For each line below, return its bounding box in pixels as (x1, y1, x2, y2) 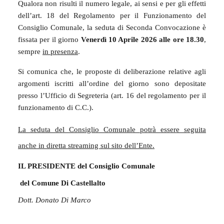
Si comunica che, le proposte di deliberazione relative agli (18, 67, 206, 75)
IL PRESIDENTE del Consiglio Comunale (18, 161, 155, 170)
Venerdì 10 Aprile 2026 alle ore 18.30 (80, 35, 204, 43)
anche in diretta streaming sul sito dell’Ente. (18, 141, 154, 149)
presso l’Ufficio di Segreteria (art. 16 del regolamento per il (18, 91, 206, 99)
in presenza (42, 47, 78, 55)
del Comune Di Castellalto (20, 178, 105, 187)
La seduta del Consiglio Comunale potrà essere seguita (18, 125, 206, 133)
